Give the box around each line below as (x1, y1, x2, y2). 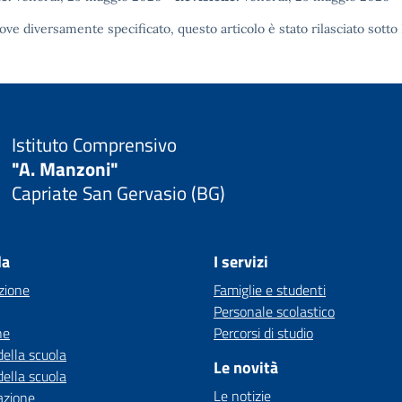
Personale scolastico (214, 301, 335, 322)
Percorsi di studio (214, 322, 313, 344)
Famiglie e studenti (214, 279, 326, 301)
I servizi (214, 249, 268, 274)
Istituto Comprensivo (11, 129, 177, 159)
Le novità (214, 355, 278, 380)
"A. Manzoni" (11, 153, 118, 183)
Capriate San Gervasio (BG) (11, 178, 225, 207)
